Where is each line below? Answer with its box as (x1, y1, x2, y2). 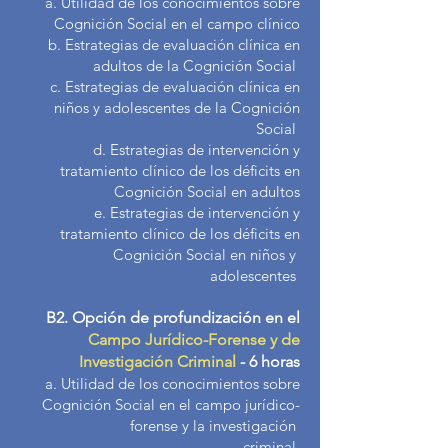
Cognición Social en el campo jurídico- (42, 395, 300, 414)
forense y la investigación (130, 416, 300, 435)
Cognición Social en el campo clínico (54, 14, 300, 33)
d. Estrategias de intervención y (77, 140, 300, 159)
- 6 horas (236, 352, 300, 371)
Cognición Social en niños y (113, 245, 300, 264)
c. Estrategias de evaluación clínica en (34, 77, 300, 96)
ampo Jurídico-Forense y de (99, 330, 300, 349)
